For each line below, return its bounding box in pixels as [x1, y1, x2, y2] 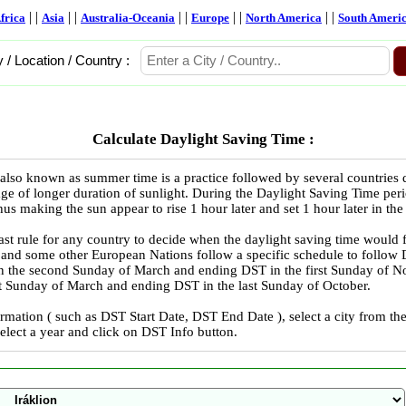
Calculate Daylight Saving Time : [92, 130, 314, 148]
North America [246, 11, 322, 24]
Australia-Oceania [81, 11, 175, 24]
